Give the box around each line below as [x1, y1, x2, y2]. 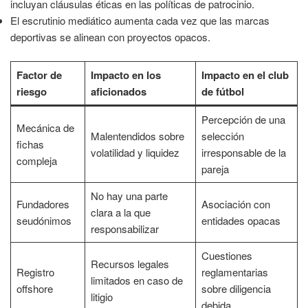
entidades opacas [201, 212, 280, 228]
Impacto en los [90, 67, 161, 82]
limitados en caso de [90, 272, 183, 287]
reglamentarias [201, 264, 268, 279]
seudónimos [16, 212, 71, 228]
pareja [201, 161, 229, 176]
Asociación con [201, 196, 270, 211]
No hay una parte [90, 188, 168, 203]
